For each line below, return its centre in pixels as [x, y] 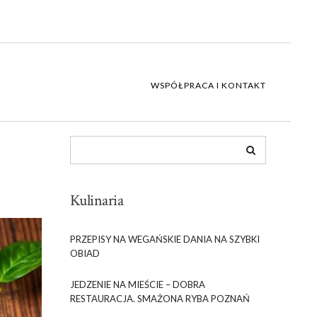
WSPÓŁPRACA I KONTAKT [208, 85]
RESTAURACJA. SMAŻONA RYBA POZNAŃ [160, 299]
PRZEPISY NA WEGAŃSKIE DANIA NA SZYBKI [165, 239]
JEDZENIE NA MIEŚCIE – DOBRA [137, 284]
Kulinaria [96, 201]
